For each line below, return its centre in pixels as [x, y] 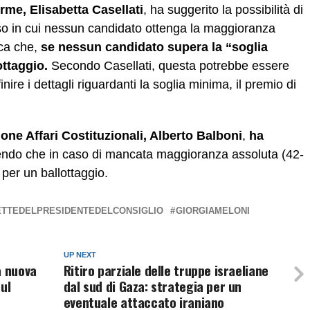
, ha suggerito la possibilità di [223, 10]
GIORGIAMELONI [213, 211]
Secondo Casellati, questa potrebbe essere [168, 66]
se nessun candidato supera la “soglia [154, 47]
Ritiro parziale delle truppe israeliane [166, 271]
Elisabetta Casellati [86, 10]
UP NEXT [80, 255]
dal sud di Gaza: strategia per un [153, 286]
